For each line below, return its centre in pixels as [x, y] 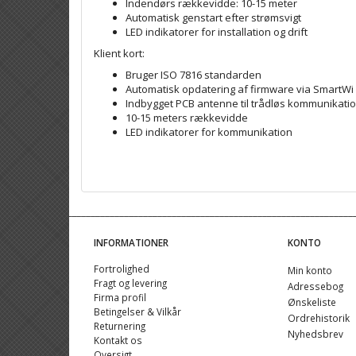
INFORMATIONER [131, 242]
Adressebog [315, 286]
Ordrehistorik [318, 317]
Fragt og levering [130, 283]
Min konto [310, 270]
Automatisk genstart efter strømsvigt [213, 17]
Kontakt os [118, 340]
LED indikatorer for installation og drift [217, 31]
